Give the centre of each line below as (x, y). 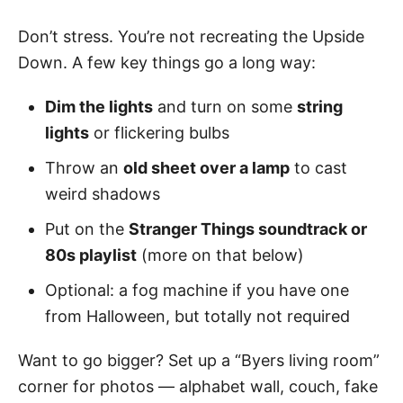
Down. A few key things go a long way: (167, 62)
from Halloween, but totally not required (197, 316)
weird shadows (103, 193)
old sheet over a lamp (206, 167)
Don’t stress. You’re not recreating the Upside (191, 36)
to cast (318, 167)
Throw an (84, 167)
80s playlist (91, 255)
